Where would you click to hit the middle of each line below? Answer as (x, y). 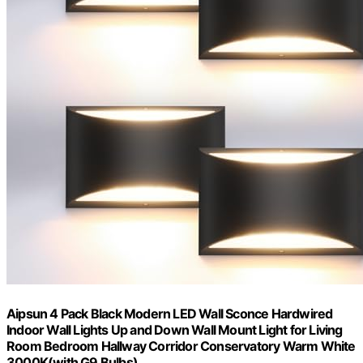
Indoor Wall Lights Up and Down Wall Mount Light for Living (175, 329)
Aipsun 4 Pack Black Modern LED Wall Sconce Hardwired (170, 313)
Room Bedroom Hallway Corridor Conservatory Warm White (181, 346)
